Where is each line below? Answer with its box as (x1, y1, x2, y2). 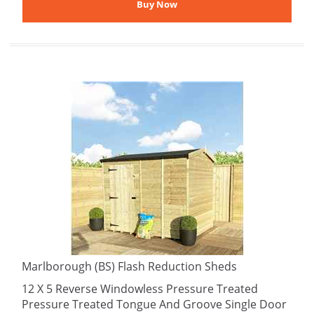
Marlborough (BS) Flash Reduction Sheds (22, 259, 237, 274)
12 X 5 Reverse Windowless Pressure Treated (22, 281, 258, 296)
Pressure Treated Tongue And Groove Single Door (22, 296, 287, 312)
